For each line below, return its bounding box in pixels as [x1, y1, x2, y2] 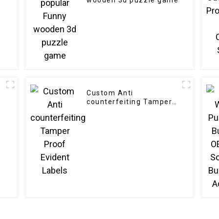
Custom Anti [87, 89, 133, 97]
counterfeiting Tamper [87, 98, 173, 106]
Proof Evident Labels [87, 107, 165, 115]
